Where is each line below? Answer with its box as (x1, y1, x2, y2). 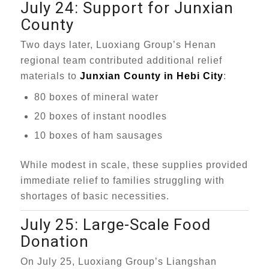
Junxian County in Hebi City (79, 71, 223, 81)
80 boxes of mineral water (34, 92, 159, 102)
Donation (20, 231, 89, 253)
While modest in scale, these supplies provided (20, 160, 248, 170)
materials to (20, 71, 80, 81)
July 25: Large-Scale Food (20, 214, 211, 237)
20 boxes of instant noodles (34, 111, 167, 121)
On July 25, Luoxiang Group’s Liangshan (20, 256, 217, 267)
